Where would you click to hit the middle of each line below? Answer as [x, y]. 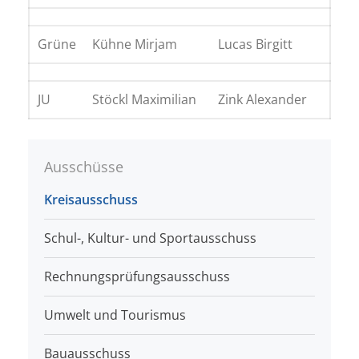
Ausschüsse [84, 167]
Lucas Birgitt [255, 44]
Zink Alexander [262, 99]
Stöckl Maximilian [144, 99]
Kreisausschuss [91, 200]
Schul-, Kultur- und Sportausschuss [150, 238]
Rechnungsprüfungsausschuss [137, 276]
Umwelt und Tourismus [115, 315]
